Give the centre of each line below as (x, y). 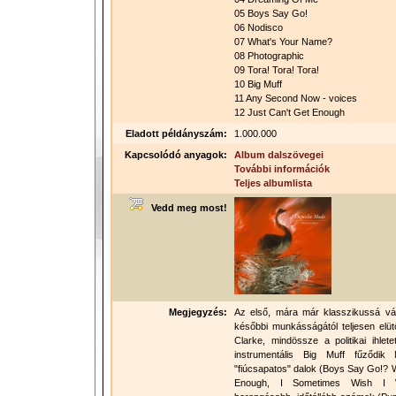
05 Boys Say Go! (271, 13)
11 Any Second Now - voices (296, 98)
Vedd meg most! (185, 208)
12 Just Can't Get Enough (289, 112)
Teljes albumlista (273, 183)
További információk (282, 169)
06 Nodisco (259, 27)
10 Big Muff (258, 84)
